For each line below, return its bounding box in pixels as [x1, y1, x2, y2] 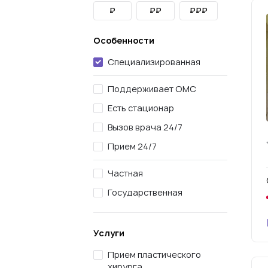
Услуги [93, 227, 124, 239]
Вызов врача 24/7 [108, 121, 182, 133]
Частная [108, 167, 143, 179]
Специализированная [108, 56, 200, 68]
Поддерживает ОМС [108, 83, 196, 95]
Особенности [93, 35, 154, 46]
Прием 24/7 [108, 141, 157, 152]
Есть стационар [108, 102, 174, 114]
